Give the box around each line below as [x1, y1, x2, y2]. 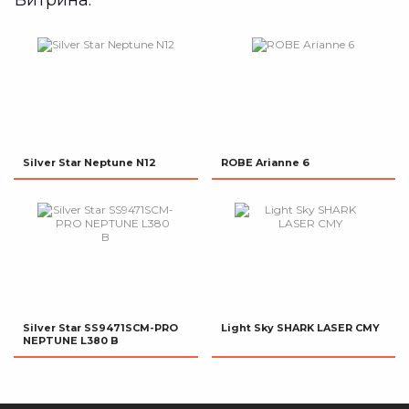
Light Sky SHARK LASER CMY [220, 321, 380, 334]
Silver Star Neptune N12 [23, 156, 156, 169]
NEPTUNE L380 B [23, 334, 119, 347]
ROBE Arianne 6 [220, 156, 309, 169]
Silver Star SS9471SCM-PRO [23, 321, 178, 334]
